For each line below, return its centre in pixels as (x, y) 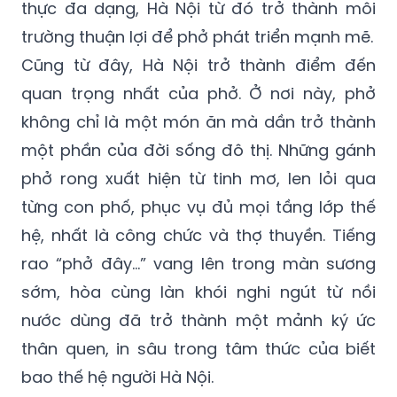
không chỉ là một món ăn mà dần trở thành (198, 121)
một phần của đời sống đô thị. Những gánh (198, 150)
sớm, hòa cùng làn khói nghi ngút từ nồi (198, 292)
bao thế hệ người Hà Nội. (117, 377)
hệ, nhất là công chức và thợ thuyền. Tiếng (198, 235)
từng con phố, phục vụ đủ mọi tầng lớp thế (198, 206)
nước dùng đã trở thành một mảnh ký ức (198, 320)
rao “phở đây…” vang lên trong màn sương (198, 263)
